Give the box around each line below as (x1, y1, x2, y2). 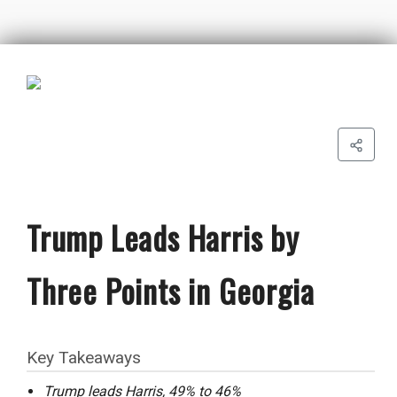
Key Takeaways (27, 347, 141, 368)
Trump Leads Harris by (27, 214, 300, 261)
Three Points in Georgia (27, 267, 315, 314)
